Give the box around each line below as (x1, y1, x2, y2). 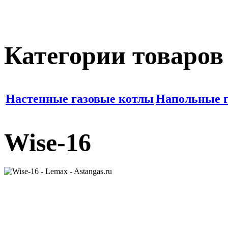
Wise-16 (4, 128, 91, 157)
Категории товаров (4, 41, 223, 70)
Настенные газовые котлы (6, 92, 154, 105)
